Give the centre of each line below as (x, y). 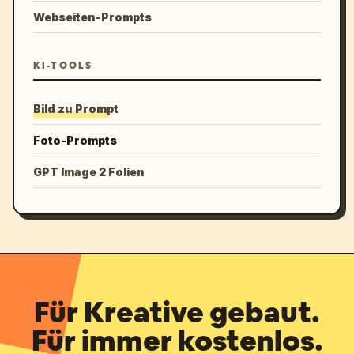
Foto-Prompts (75, 140)
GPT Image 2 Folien (89, 172)
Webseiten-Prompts (92, 17)
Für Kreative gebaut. (177, 313)
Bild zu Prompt (76, 109)
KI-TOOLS (63, 66)
